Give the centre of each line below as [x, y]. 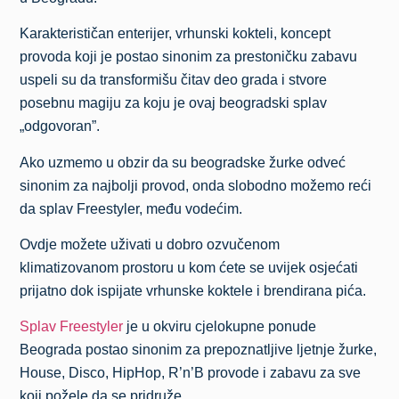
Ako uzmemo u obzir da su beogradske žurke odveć [183, 162]
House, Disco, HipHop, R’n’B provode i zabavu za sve [191, 373]
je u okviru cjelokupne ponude [220, 327]
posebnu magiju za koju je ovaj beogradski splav [174, 103]
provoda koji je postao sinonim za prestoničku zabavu [189, 57]
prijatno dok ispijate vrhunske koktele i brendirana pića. [193, 291]
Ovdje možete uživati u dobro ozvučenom [150, 245]
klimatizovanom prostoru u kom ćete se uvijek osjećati [189, 268]
